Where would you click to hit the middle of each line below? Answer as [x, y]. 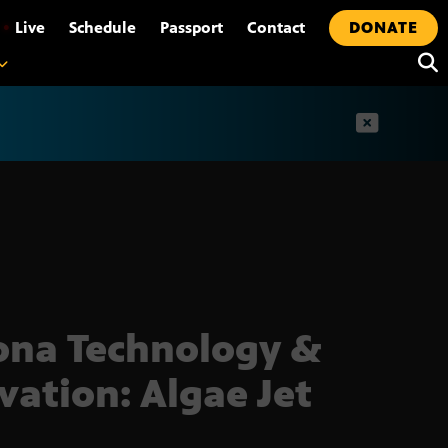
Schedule [102, 27]
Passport [191, 27]
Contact [276, 27]
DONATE [383, 27]
